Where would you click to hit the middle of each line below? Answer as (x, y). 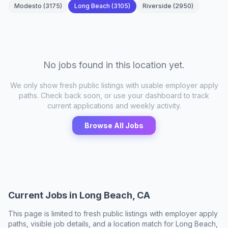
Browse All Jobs (114, 125)
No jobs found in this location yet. (114, 65)
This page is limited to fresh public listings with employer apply (113, 213)
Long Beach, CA (115, 195)
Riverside (157, 6)
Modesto (28, 6)
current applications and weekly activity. (114, 106)
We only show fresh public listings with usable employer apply (114, 85)
